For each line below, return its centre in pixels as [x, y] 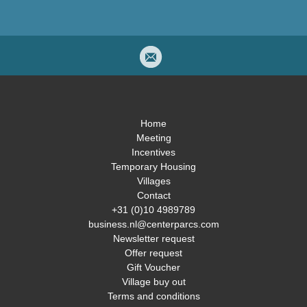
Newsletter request [153, 239]
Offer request [153, 253]
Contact [153, 196]
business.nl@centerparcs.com [153, 224]
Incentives [153, 152]
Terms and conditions [153, 296]
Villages [153, 181]
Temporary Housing [153, 167]
